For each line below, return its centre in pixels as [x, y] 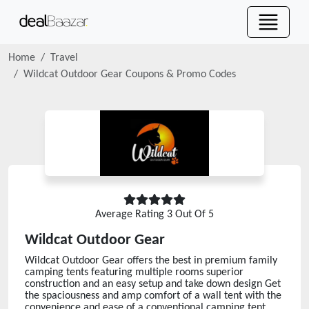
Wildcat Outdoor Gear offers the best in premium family [151, 261]
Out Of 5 [193, 215]
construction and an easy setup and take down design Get [153, 284]
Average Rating [131, 215]
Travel [64, 58]
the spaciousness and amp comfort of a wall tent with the [153, 296]
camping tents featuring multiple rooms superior [134, 272]
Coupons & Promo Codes [179, 74]
